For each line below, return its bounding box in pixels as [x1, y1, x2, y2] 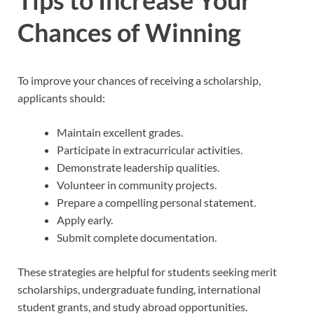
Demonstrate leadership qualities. [57, 160, 219, 174]
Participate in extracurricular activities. [57, 142, 243, 156]
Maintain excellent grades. [57, 125, 183, 139]
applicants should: [18, 90, 105, 104]
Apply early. [57, 212, 113, 226]
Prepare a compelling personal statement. [57, 195, 256, 209]
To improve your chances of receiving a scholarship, [18, 73, 261, 87]
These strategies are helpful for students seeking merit [18, 264, 277, 278]
